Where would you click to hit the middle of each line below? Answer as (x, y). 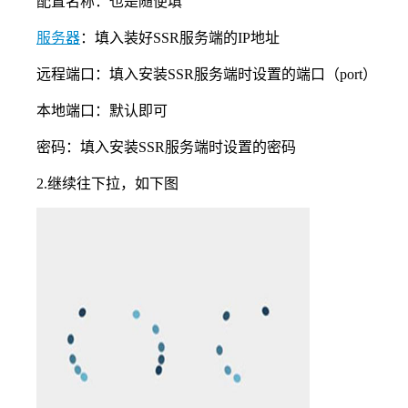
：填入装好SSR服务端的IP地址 (180, 38)
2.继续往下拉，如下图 (107, 184)
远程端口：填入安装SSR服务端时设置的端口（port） (207, 75)
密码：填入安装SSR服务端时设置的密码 (166, 148)
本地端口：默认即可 (102, 111)
